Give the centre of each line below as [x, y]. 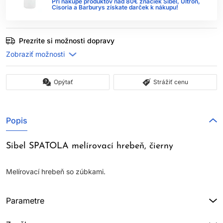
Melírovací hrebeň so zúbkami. [56, 171]
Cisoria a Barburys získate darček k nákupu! [115, 7]
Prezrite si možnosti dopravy [67, 41]
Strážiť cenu [171, 82]
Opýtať [63, 82]
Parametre [25, 201]
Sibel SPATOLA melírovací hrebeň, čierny [90, 146]
